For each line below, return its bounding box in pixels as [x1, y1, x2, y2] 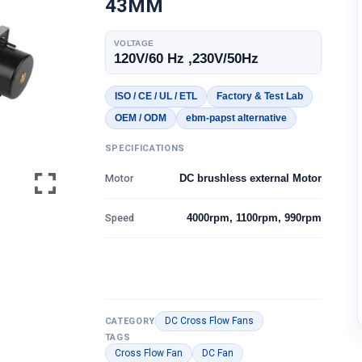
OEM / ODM [114, 112, 166, 124]
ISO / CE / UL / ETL [114, 90, 197, 102]
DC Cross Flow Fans [165, 315, 255, 326]
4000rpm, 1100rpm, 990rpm [187, 213, 322, 224]
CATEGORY [104, 316, 156, 326]
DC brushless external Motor [179, 173, 322, 184]
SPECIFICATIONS [104, 143, 186, 154]
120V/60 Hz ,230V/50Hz [113, 51, 259, 66]
